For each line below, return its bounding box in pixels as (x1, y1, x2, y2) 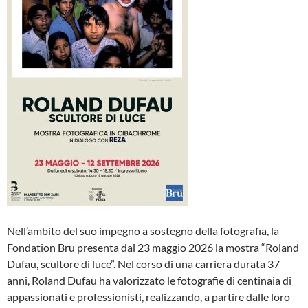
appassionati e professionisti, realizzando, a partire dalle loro (7, 290, 290, 303)
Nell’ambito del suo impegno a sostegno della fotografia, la (7, 224, 279, 237)
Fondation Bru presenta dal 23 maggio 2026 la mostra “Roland (7, 241, 299, 254)
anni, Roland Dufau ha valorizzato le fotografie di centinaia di (7, 274, 291, 287)
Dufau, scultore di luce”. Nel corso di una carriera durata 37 (7, 257, 280, 270)
